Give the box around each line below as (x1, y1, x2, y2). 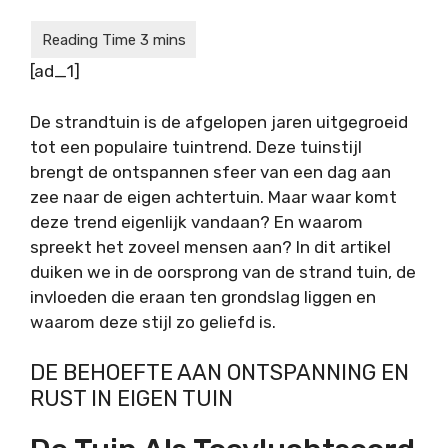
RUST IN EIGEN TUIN (30, 385, 233, 413)
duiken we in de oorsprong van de (30, 261, 299, 282)
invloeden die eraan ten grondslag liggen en (30, 286, 376, 307)
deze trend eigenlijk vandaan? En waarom (30, 211, 363, 232)
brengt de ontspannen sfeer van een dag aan (30, 161, 391, 182)
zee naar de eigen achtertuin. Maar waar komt (30, 186, 397, 207)
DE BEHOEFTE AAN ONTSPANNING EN (30, 359, 409, 387)
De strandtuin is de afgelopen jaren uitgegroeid (30, 111, 408, 132)
